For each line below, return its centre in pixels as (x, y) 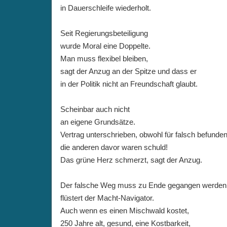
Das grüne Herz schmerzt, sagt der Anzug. (131, 160)
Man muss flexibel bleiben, (104, 59)
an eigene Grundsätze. (98, 122)
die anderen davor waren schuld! (114, 147)
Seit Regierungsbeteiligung (104, 33)
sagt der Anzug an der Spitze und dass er (128, 71)
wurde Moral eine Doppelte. (105, 46)
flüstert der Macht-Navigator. (107, 198)
